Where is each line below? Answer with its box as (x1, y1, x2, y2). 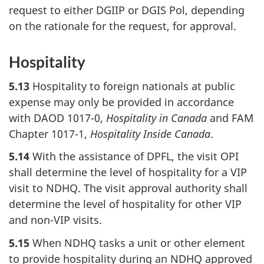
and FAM (207, 110, 253, 125)
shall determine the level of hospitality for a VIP (9, 165, 247, 180)
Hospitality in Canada (106, 110, 207, 125)
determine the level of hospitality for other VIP (9, 197, 242, 212)
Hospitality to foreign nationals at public (29, 78, 235, 93)
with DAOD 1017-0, (9, 110, 106, 125)
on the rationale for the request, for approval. (9, 19, 236, 34)
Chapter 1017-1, (9, 126, 90, 141)
